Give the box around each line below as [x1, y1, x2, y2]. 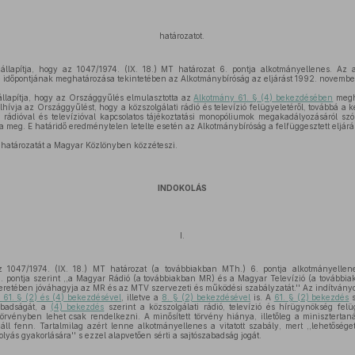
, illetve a [121, 292, 162, 302]
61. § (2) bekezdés [273, 292, 349, 302]
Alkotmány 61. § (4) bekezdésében [193, 93, 334, 102]
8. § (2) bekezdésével [162, 292, 250, 302]
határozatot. [159, 31, 205, 40]
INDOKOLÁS [157, 183, 207, 193]
